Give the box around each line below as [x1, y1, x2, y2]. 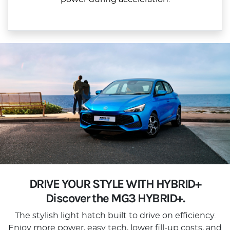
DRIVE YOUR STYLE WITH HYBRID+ [29, 177, 201, 191]
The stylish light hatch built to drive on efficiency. [14, 212, 216, 220]
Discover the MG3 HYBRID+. [45, 191, 185, 206]
